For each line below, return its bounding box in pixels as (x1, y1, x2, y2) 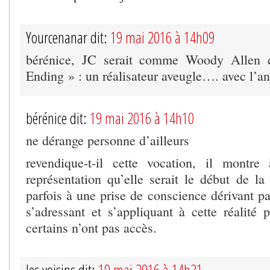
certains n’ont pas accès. (26, 218, 157, 236)
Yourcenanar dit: (26, 27, 110, 48)
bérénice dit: (26, 107, 90, 128)
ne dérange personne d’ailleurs (26, 131, 189, 149)
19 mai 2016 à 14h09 (110, 27, 215, 48)
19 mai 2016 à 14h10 (90, 107, 194, 128)
